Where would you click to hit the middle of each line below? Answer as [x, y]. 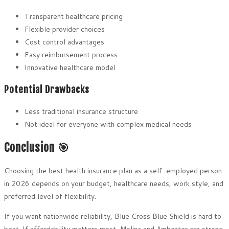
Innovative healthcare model [70, 67]
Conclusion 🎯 [37, 148]
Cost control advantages [64, 42]
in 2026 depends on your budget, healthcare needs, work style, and [114, 184]
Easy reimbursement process [71, 54]
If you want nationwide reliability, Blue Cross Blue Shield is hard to [113, 216]
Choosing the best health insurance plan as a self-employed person [113, 171]
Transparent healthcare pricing [74, 16]
